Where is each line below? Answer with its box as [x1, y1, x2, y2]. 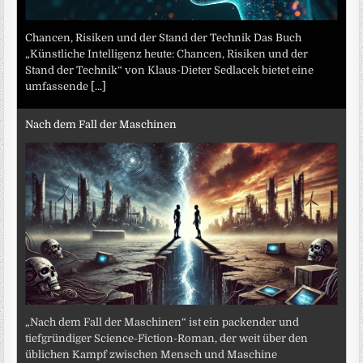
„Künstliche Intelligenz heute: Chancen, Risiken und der [25, 48, 309, 61]
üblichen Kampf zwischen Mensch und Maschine [25, 348, 278, 361]
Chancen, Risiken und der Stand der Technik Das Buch [25, 32, 302, 45]
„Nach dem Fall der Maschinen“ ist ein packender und [25, 316, 300, 329]
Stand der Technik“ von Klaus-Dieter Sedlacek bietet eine [25, 64, 314, 77]
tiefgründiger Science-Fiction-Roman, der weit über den [25, 332, 309, 345]
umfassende [25, 80, 92, 93]
